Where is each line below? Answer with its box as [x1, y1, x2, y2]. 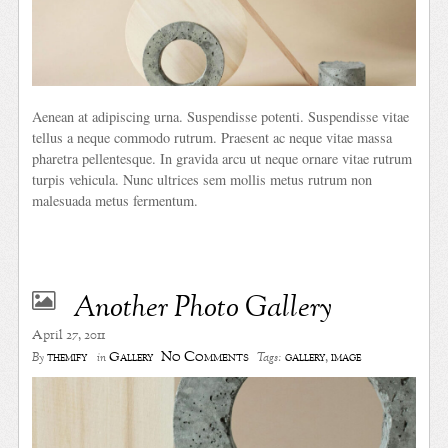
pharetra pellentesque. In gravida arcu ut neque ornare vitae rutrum [32, 149, 413, 169]
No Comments [161, 347, 250, 368]
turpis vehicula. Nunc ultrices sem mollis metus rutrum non [32, 170, 373, 190]
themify [47, 349, 88, 368]
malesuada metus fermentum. [32, 191, 199, 211]
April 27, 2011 [32, 327, 106, 346]
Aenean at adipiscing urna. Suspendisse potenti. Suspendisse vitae [32, 107, 410, 127]
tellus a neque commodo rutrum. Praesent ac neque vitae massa [32, 128, 393, 148]
